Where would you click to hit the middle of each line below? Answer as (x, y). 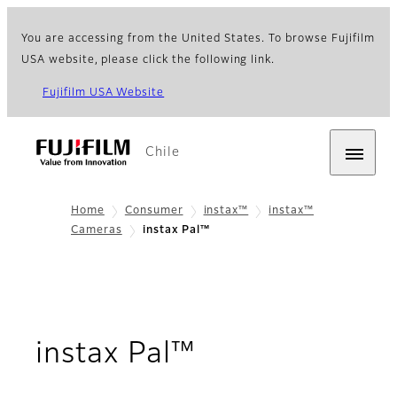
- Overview (271, 354)
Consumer (154, 211)
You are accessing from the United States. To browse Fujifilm (198, 39)
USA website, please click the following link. (148, 60)
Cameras (97, 231)
